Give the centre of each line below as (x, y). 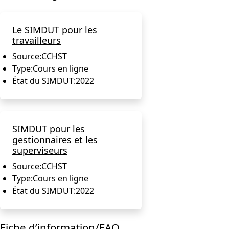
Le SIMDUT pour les (55, 29)
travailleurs (37, 40)
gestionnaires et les (55, 139)
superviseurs (40, 150)
